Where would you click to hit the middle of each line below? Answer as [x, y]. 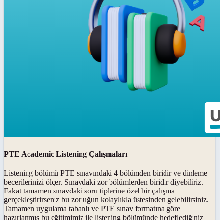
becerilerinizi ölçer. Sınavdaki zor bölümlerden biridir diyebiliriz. [104, 182]
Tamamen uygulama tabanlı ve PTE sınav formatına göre [92, 208]
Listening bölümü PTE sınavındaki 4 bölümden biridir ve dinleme [106, 173]
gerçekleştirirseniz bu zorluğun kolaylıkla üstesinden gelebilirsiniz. [106, 200]
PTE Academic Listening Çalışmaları [66, 154]
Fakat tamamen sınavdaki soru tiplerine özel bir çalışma [89, 191]
